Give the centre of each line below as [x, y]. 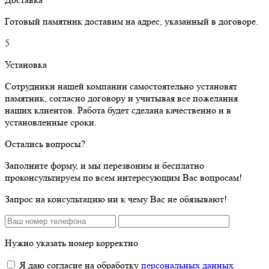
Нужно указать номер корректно [71, 243]
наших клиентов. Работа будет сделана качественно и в [118, 110]
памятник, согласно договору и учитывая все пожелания [121, 98]
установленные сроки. [51, 122]
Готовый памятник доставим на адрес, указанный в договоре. [131, 21]
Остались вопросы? [45, 144]
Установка [26, 64]
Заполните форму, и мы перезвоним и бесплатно [104, 165]
